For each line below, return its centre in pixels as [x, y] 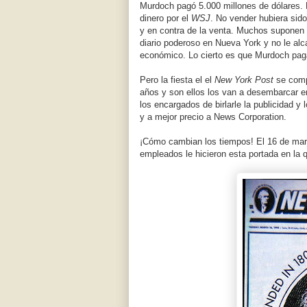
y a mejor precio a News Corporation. [213, 117]
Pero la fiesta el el [177, 80]
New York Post [244, 80]
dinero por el [165, 19]
